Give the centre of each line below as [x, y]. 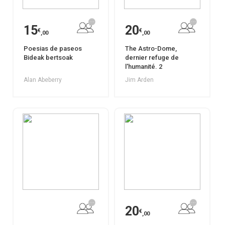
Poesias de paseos [53, 48]
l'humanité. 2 [143, 67]
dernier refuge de [152, 58]
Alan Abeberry [43, 80]
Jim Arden [139, 80]
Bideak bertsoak [48, 58]
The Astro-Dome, [151, 48]
